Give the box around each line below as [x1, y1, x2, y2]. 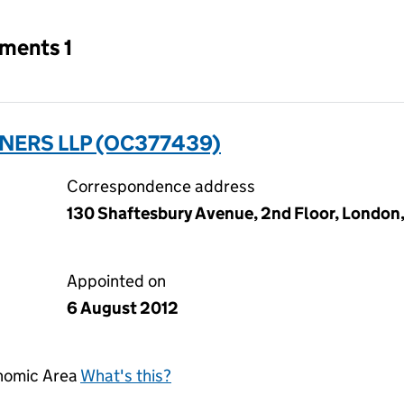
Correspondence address [67, 176, 255, 197]
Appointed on [67, 271, 166, 291]
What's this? [80, 365, 171, 386]
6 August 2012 [67, 298, 179, 318]
